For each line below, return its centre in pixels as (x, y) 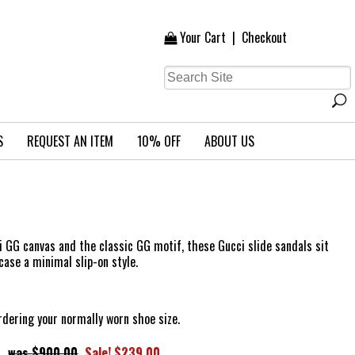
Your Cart (203, 37)
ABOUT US (229, 141)
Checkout (264, 37)
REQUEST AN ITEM (70, 141)
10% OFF (158, 141)
